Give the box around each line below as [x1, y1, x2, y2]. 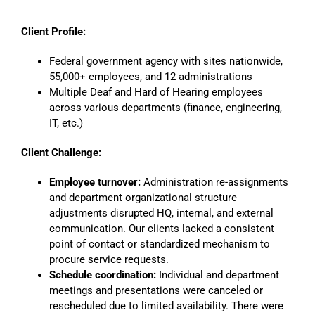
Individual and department [156, 268, 279, 281]
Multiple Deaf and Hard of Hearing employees [49, 85, 263, 98]
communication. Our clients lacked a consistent [49, 221, 274, 235]
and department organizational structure [49, 191, 237, 204]
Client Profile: [21, 25, 86, 38]
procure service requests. [49, 252, 169, 266]
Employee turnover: [49, 175, 141, 188]
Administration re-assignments [141, 175, 288, 188]
